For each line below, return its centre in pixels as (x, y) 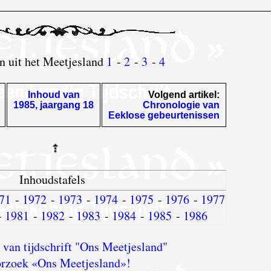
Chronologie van (181, 105)
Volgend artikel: (184, 94)
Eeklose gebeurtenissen (164, 115)
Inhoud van (54, 94)
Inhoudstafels (53, 179)
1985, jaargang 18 (54, 105)
